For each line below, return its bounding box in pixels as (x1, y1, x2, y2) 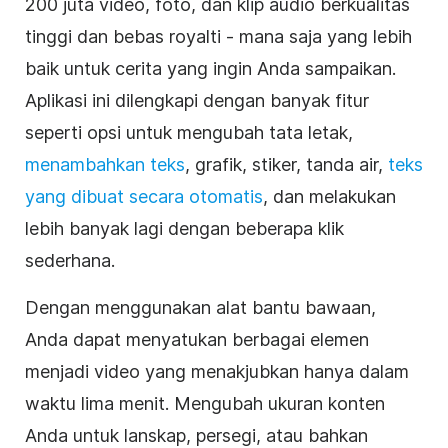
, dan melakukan (263, 186, 396, 208)
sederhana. (25, 250, 115, 272)
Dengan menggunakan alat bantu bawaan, (25, 297, 376, 319)
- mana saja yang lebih (221, 26, 412, 48)
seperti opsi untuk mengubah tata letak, (25, 122, 353, 144)
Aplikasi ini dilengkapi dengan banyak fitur (25, 90, 369, 112)
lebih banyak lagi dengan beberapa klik (25, 218, 344, 240)
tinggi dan (25, 26, 113, 48)
